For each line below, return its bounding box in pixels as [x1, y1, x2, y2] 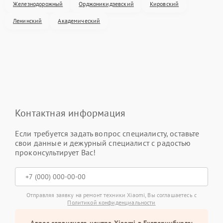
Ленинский [13, 17, 42, 24]
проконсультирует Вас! [15, 147, 96, 157]
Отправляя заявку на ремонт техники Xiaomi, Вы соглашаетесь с [26, 191, 197, 199]
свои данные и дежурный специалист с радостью [15, 138, 191, 148]
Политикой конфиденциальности [67, 199, 156, 206]
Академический [58, 17, 101, 24]
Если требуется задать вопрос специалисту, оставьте [15, 128, 200, 138]
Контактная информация [15, 107, 126, 119]
